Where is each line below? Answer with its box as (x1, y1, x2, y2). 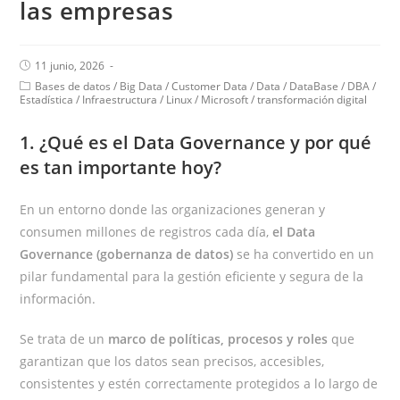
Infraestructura (82, 92, 158, 108)
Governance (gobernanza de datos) (20, 246, 234, 263)
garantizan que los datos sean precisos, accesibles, (20, 353, 325, 371)
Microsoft (201, 92, 249, 108)
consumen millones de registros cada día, (20, 223, 273, 241)
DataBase (289, 79, 339, 95)
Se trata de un (20, 330, 109, 348)
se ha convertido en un (233, 246, 375, 263)
